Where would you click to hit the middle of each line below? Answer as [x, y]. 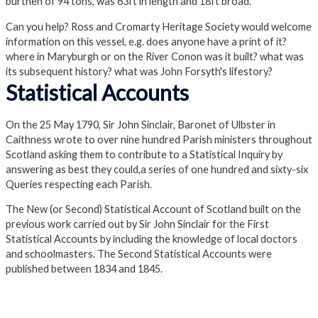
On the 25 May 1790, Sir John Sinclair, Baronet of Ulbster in [141, 124]
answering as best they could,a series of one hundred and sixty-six [157, 169]
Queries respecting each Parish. [79, 184]
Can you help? [37, 27]
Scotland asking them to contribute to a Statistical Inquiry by [144, 154]
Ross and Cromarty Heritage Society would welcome [191, 27]
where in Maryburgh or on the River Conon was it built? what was [155, 57]
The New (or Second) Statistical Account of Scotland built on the [153, 209]
